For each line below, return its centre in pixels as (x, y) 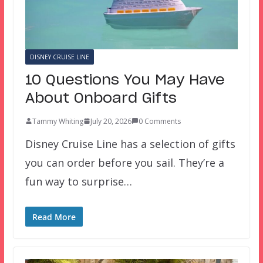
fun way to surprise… (78, 181)
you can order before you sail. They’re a (124, 162)
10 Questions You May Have (125, 80)
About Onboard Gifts (101, 98)
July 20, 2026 (111, 121)
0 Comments (159, 121)
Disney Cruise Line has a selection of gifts (130, 144)
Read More (54, 217)
